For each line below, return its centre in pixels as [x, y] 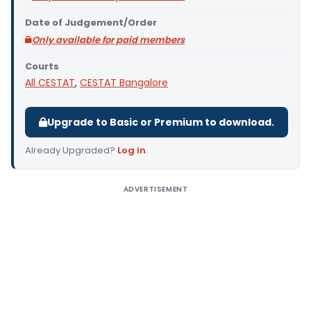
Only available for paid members [108, 40]
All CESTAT [50, 83]
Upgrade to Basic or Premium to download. [161, 122]
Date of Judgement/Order [91, 23]
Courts [42, 66]
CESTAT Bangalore [124, 83]
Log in [132, 150]
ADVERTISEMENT [155, 189]
